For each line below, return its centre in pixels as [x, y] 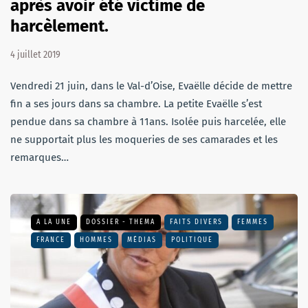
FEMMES [253, 222]
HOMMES [96, 240]
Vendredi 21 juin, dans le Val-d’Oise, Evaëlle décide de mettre [151, 86]
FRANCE [51, 240]
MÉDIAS [142, 240]
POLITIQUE [192, 240]
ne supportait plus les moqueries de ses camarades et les [144, 140]
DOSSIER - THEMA [121, 222]
